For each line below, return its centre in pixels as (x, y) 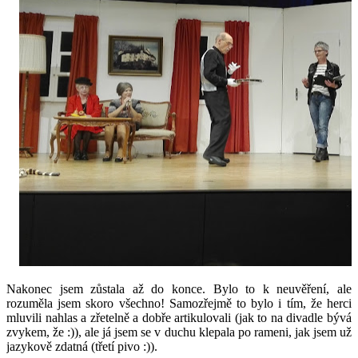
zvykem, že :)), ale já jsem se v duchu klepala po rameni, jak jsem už (179, 332)
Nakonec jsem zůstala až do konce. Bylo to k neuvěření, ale (179, 288)
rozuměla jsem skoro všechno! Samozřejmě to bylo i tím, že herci (179, 303)
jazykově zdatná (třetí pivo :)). (82, 346)
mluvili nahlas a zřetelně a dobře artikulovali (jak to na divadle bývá (179, 317)
